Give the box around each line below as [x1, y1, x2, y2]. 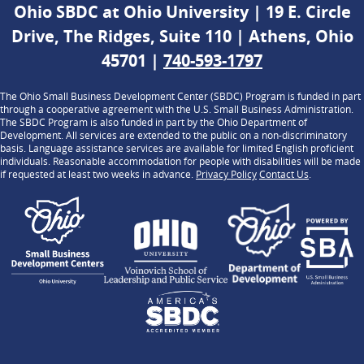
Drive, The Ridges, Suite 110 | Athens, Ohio [11, 25, 353, 48]
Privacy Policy [196, 167, 257, 181]
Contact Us [259, 167, 309, 181]
